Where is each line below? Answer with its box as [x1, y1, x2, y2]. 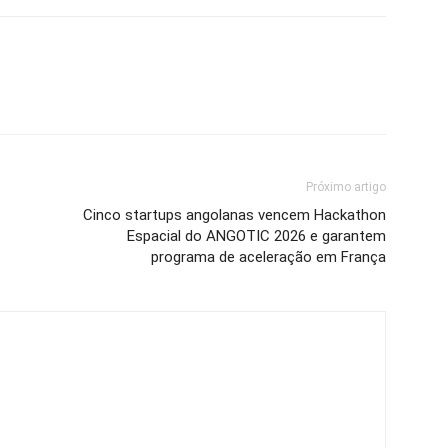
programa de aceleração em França [151, 248, 386, 266]
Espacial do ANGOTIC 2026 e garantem [127, 227, 386, 245]
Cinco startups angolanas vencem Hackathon [83, 206, 386, 224]
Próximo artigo [306, 180, 386, 194]
